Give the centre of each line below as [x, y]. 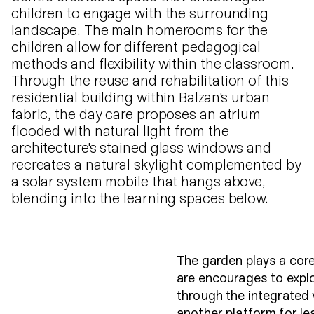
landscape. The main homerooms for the [140, 31]
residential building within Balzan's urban [141, 98]
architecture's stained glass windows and [141, 149]
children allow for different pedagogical [136, 48]
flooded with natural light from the [120, 132]
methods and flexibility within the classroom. [153, 65]
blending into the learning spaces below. [140, 199]
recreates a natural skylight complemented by [156, 166]
